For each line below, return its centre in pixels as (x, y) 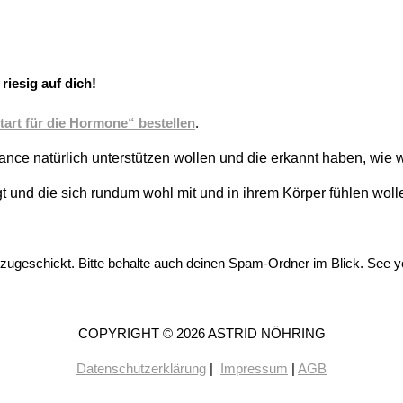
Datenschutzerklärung (141, 368)
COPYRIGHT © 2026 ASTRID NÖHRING (201, 333)
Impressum (254, 368)
